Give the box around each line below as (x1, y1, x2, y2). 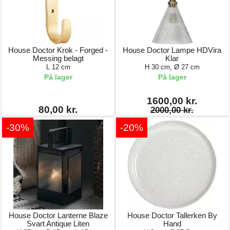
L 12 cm (46, 63, 70, 71)
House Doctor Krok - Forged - (8, 46, 108, 54)
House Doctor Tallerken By (127, 211, 217, 220)
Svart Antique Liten (27, 219, 89, 228)
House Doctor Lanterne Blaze (8, 211, 108, 220)
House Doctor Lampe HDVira (123, 46, 221, 54)
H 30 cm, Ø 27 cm (144, 63, 200, 71)
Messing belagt (32, 54, 84, 63)
